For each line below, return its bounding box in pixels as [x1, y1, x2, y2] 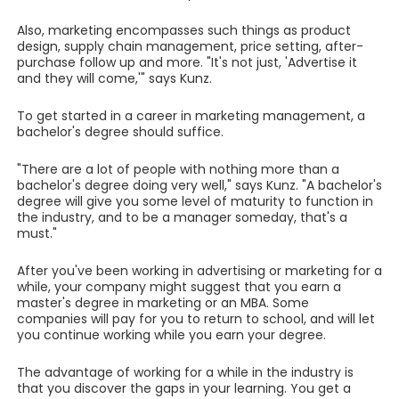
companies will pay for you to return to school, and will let [16, 310, 375, 328]
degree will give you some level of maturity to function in [16, 192, 373, 210]
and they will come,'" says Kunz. [16, 69, 212, 87]
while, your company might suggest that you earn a [16, 278, 341, 296]
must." [16, 224, 57, 242]
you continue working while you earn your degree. [16, 326, 326, 344]
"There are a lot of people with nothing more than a [16, 160, 339, 178]
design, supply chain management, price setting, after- [16, 37, 363, 55]
